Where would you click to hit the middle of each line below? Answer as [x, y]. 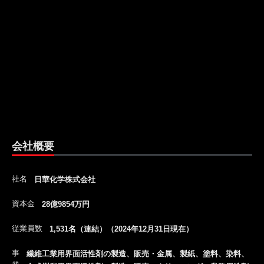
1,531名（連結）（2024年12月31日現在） [121, 229]
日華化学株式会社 [65, 179]
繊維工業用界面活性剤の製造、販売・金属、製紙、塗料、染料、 [138, 254]
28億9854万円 [66, 204]
